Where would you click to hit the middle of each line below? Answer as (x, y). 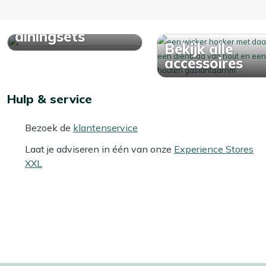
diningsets (50, 37)
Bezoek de (49, 127)
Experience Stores (214, 149)
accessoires (204, 63)
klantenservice (105, 127)
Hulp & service (50, 99)
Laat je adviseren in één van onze (99, 149)
